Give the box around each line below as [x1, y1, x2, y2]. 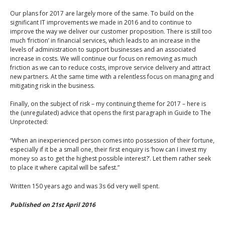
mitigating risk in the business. [10, 81, 95, 90]
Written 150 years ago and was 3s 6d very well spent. [10, 181, 160, 190]
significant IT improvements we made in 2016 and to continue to [10, 18, 192, 27]
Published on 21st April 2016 [10, 200, 97, 209]
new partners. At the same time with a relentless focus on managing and [10, 72, 214, 81]
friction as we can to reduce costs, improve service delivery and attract [10, 63, 210, 72]
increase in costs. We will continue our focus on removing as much [10, 54, 197, 63]
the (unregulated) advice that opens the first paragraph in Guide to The [10, 108, 211, 118]
